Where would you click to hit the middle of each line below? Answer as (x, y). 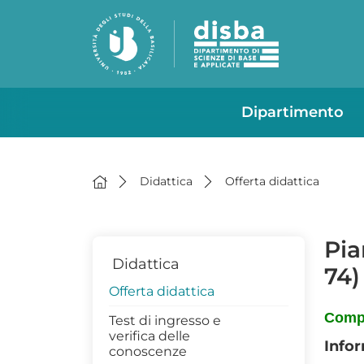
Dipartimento (292, 112)
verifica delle (149, 336)
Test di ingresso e (165, 321)
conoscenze (148, 351)
